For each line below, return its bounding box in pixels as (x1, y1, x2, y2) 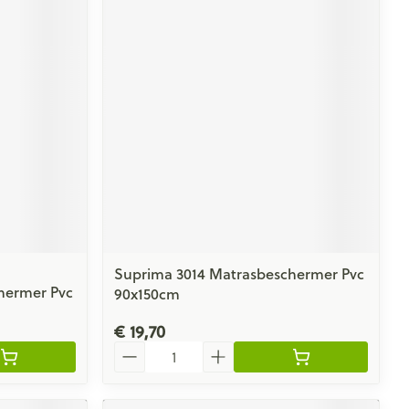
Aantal (113, 338, 159, 360)
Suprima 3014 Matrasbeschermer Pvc (114, 262, 365, 284)
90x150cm (114, 282, 181, 304)
